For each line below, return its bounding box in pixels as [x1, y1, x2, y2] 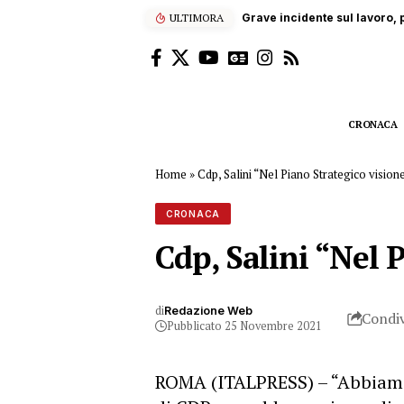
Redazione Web [164, 304, 252, 317]
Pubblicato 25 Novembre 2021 [167, 318, 322, 334]
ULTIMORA [170, 11, 224, 24]
